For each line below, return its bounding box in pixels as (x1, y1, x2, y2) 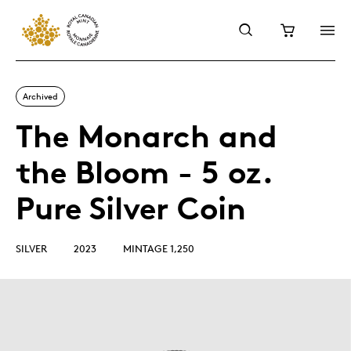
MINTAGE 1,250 (123, 242, 194, 255)
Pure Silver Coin (16, 189, 246, 227)
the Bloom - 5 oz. (16, 153, 272, 191)
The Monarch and (16, 117, 277, 155)
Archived (23, 90, 58, 102)
